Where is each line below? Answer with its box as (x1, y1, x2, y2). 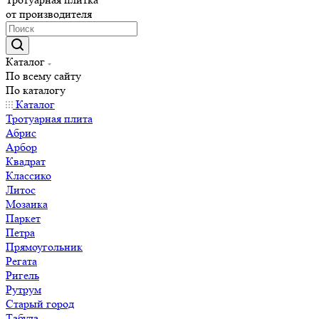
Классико (6, 169, 51, 182)
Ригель (6, 268, 39, 282)
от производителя (6, 7, 92, 21)
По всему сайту (6, 69, 81, 83)
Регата (6, 254, 37, 268)
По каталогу (6, 83, 66, 97)
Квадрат (6, 155, 46, 168)
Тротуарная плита (6, 112, 93, 125)
